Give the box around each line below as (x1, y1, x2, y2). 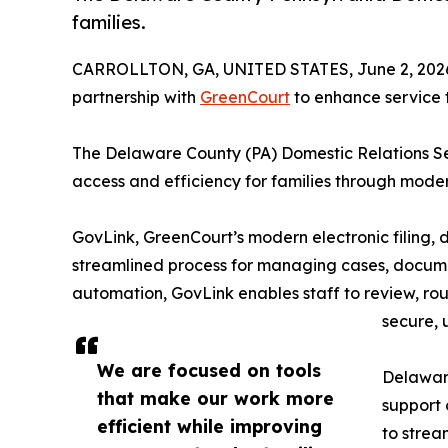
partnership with (72, 87, 200, 108)
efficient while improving (97, 415, 322, 438)
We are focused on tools (97, 359, 321, 382)
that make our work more (97, 387, 334, 410)
